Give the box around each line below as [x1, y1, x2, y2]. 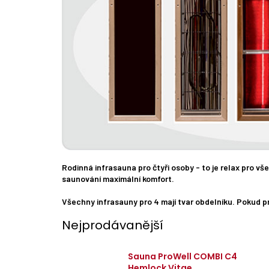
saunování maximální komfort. [62, 174, 174, 184]
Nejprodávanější [62, 217, 163, 234]
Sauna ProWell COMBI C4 [128, 250, 237, 262]
